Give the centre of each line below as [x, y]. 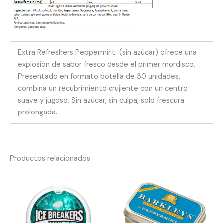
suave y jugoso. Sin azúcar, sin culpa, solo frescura [101, 100]
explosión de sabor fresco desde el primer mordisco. [106, 64]
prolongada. [37, 112]
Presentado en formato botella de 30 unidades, [99, 76]
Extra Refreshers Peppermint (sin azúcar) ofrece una [107, 52]
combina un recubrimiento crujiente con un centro [103, 88]
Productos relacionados [50, 159]
